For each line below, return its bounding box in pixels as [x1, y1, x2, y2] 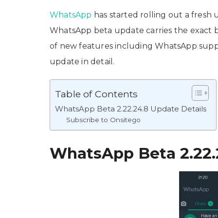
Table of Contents [55, 88, 138, 100]
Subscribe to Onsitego [66, 116, 141, 124]
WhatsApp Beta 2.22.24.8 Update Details [55, 104, 206, 114]
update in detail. [50, 57, 115, 67]
